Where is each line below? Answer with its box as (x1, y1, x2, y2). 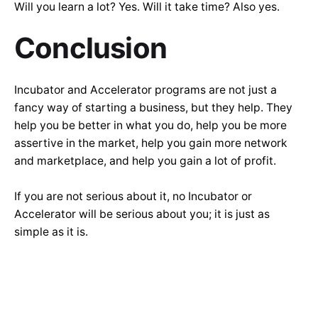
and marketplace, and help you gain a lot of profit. (14, 154, 276, 168)
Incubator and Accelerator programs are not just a (14, 83, 277, 97)
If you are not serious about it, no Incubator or (14, 190, 252, 204)
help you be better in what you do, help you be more (14, 119, 287, 133)
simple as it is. (14, 225, 88, 239)
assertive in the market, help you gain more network (14, 136, 287, 150)
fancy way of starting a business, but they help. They (14, 101, 292, 115)
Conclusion (14, 31, 173, 66)
